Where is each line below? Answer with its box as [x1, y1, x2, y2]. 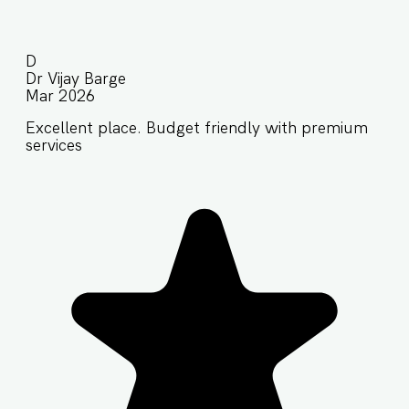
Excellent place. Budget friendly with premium [26, 119, 368, 137]
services [26, 136, 82, 154]
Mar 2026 [26, 87, 95, 105]
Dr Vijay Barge [26, 69, 126, 88]
